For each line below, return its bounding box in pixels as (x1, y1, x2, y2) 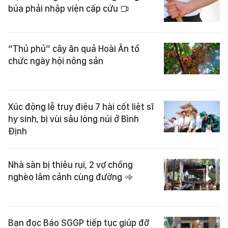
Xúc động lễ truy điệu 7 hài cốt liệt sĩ (8, 101, 154, 112)
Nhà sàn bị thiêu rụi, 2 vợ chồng (8, 159, 133, 170)
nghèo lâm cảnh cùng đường (8, 171, 124, 182)
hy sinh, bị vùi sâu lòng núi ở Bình (8, 113, 139, 124)
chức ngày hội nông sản (8, 55, 103, 66)
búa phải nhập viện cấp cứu (8, 3, 120, 14)
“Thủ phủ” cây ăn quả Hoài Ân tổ (8, 43, 139, 54)
